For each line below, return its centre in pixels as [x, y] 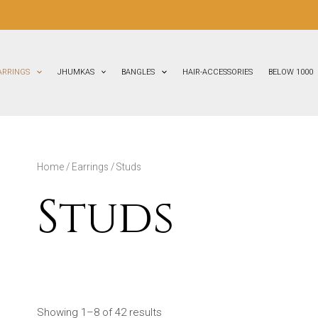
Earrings [90, 167]
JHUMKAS [76, 72]
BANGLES [138, 72]
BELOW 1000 [290, 72]
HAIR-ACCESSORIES [217, 72]
